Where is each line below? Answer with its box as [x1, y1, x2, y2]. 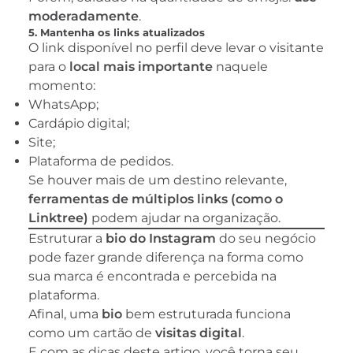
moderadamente [28, 9, 139, 24]
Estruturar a [28, 231, 106, 247]
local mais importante [69, 59, 213, 75]
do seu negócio [216, 231, 316, 247]
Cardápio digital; [28, 116, 129, 132]
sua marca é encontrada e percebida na [28, 269, 277, 284]
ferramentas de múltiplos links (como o [28, 191, 283, 207]
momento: [28, 78, 95, 94]
